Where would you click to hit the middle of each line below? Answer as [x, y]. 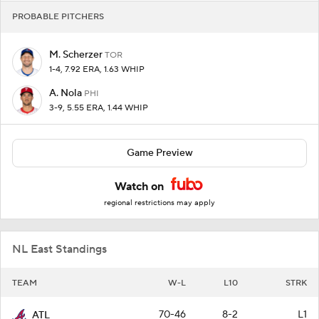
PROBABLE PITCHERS [58, 16]
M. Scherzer [77, 54]
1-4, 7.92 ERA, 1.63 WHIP [97, 69]
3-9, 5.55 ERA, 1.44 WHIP [99, 108]
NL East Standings [59, 249]
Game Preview [159, 153]
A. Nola [67, 93]
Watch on [141, 186]
